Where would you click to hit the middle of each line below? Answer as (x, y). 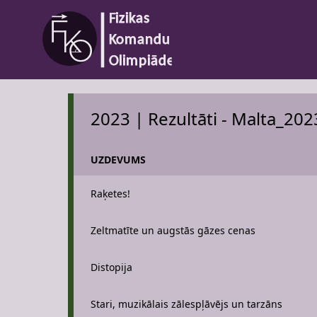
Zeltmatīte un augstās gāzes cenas (173, 230)
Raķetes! (110, 194)
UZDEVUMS (118, 160)
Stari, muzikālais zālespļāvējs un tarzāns (186, 304)
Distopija (111, 267)
